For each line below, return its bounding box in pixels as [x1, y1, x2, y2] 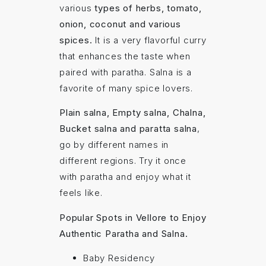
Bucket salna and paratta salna [59, 123, 198, 135]
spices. [59, 34, 96, 46]
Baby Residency [83, 252, 156, 264]
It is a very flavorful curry [95, 34, 207, 46]
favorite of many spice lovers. [59, 83, 194, 94]
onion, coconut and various [59, 18, 181, 30]
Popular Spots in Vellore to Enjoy [59, 211, 207, 223]
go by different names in [59, 139, 169, 151]
